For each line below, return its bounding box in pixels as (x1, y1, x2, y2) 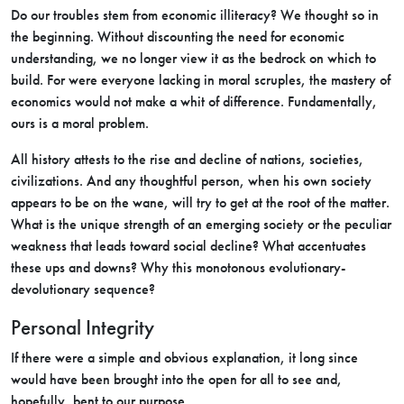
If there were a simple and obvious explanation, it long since (11, 349, 358, 366)
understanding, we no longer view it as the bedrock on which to (11, 50, 376, 67)
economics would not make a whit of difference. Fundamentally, (11, 93, 377, 110)
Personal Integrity (11, 315, 154, 340)
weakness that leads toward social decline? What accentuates (11, 237, 366, 254)
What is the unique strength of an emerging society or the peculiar (11, 216, 391, 233)
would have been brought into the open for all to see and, (11, 371, 342, 388)
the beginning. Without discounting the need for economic (11, 28, 344, 45)
